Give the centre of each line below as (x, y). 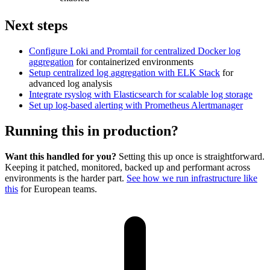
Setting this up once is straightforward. (190, 156)
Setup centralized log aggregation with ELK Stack (124, 73)
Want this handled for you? (61, 156)
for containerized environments (133, 62)
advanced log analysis (71, 84)
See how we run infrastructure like (192, 178)
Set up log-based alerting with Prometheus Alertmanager (136, 105)
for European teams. (58, 189)
